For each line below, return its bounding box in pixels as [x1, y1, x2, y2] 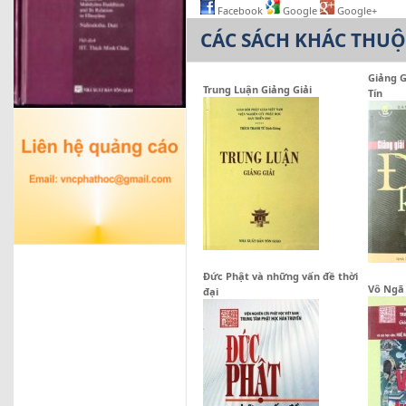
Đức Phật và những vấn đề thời [203, 269, 358, 283]
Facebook [215, 4, 266, 17]
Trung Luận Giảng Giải [203, 82, 312, 96]
